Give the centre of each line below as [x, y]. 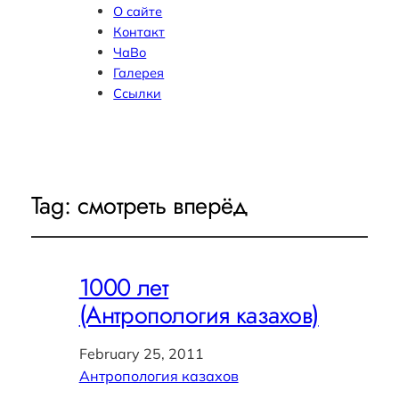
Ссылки [138, 93]
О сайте [138, 11]
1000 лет [124, 287]
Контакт [139, 31]
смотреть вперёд [163, 206]
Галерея [139, 72]
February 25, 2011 [141, 353]
